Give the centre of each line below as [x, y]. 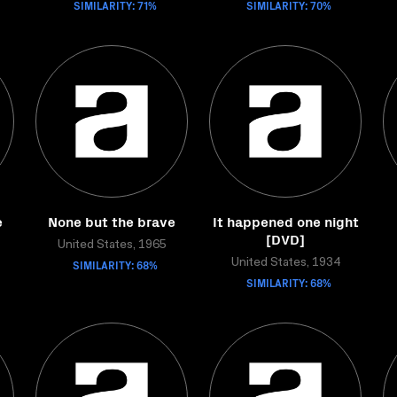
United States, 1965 [112, 245]
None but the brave [112, 221]
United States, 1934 [285, 263]
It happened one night [285, 221]
